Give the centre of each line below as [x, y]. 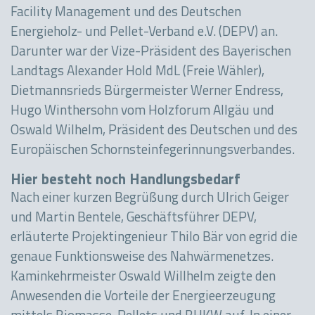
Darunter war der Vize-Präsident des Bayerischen [151, 53]
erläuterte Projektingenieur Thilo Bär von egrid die [154, 238]
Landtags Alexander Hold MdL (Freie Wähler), [137, 72]
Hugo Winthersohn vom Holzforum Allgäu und [142, 112]
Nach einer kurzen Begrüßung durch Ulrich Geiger [150, 199]
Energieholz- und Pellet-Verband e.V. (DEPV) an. [144, 33]
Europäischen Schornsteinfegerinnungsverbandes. [154, 151]
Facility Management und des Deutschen [126, 13]
